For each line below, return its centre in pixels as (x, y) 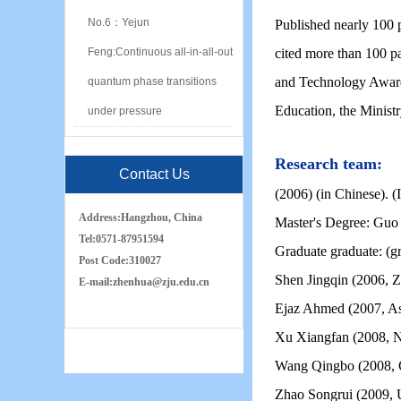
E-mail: (96, 282)
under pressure (125, 111)
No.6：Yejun (119, 22)
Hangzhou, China (162, 218)
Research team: (328, 164)
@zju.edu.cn (181, 282)
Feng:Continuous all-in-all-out (160, 52)
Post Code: (104, 260)
